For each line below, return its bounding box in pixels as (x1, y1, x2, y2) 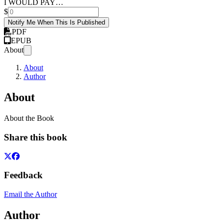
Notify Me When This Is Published (8, 19, 105, 27)
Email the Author (4, 190, 57, 199)
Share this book (4, 132, 67, 142)
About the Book (4, 114, 54, 123)
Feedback (4, 170, 43, 181)
